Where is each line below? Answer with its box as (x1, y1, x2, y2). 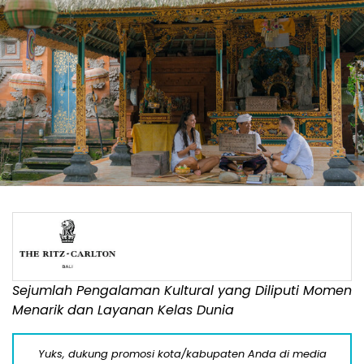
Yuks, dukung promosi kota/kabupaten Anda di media (37, 346, 327, 362)
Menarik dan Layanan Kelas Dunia (12, 301, 234, 320)
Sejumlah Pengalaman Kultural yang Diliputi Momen (12, 281, 352, 301)
